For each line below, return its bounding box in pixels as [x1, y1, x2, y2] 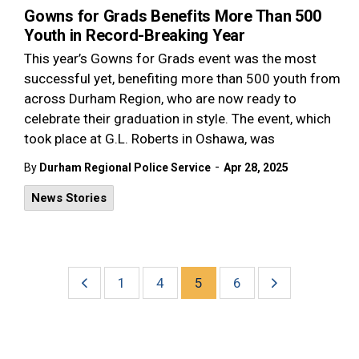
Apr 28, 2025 [224, 161, 288, 174]
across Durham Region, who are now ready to [24, 91, 296, 107]
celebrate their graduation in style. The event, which [24, 111, 331, 127]
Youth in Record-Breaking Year [24, 26, 245, 45]
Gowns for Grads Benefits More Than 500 [24, 6, 321, 26]
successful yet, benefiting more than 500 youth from [24, 71, 341, 87]
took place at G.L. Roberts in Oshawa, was [24, 131, 275, 147]
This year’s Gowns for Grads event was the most [24, 50, 317, 67]
